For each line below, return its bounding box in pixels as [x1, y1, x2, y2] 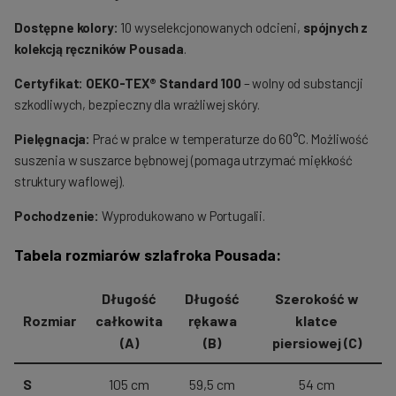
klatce [295, 312, 338, 330]
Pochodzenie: [14, 208, 100, 225]
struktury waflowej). [14, 173, 125, 190]
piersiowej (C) [271, 334, 362, 352]
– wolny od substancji [240, 75, 363, 92]
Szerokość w [274, 290, 359, 308]
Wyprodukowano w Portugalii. [99, 208, 266, 225]
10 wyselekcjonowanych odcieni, [118, 19, 303, 36]
